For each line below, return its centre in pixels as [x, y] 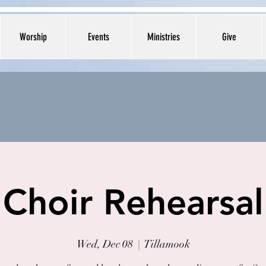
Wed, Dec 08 [104, 244]
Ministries [164, 37]
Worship [33, 37]
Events [98, 37]
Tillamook [167, 244]
